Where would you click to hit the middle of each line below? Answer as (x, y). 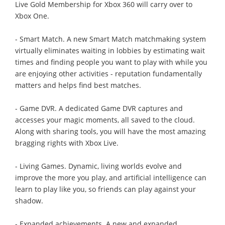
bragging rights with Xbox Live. (67, 143)
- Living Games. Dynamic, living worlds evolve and (98, 166)
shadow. (29, 200)
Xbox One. (32, 16)
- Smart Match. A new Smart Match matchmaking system (110, 39)
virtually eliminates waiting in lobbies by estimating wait (110, 50)
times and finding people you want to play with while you (111, 62)
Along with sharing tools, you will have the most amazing (110, 131)
